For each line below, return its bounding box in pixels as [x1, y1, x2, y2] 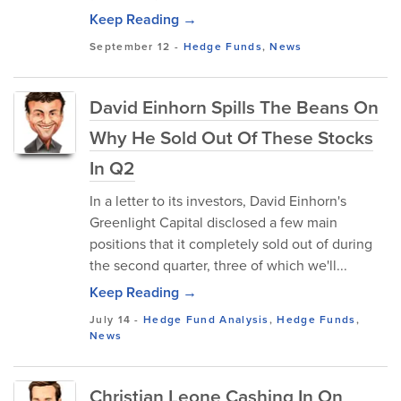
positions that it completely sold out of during [90, 234, 372, 253]
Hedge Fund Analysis [143, 311, 269, 327]
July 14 [90, 311, 132, 327]
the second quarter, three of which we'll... [90, 255, 347, 275]
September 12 [90, 38, 171, 54]
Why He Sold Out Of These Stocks [90, 124, 373, 150]
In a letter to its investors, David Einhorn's [90, 191, 346, 210]
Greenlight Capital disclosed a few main [90, 212, 337, 232]
